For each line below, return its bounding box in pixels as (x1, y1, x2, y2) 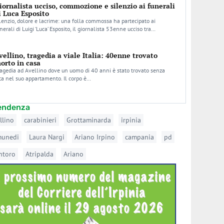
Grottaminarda (66, 115, 111, 124)
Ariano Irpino (74, 132, 115, 141)
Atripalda (25, 149, 54, 158)
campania (125, 132, 154, 141)
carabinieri (24, 115, 57, 124)
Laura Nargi (29, 132, 65, 141)
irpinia (121, 115, 141, 124)
